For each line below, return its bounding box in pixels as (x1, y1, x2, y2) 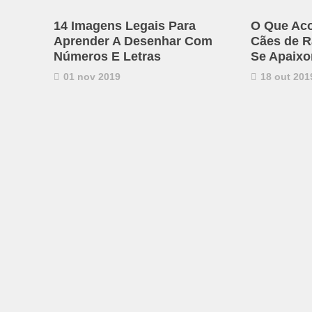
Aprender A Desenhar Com (54, 33, 212, 48)
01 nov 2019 (61, 70, 120, 82)
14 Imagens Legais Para (54, 18, 196, 33)
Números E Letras (54, 49, 161, 63)
